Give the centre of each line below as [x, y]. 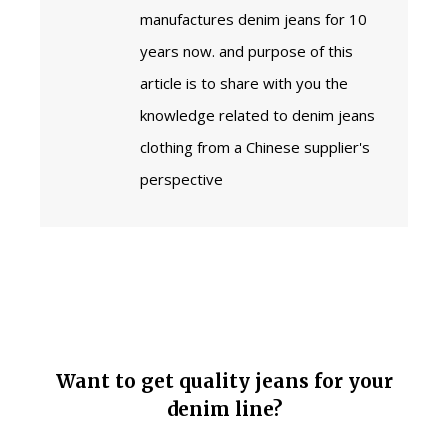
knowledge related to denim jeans [257, 115]
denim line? [224, 409]
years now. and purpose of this [246, 51]
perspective [181, 179]
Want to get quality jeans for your [224, 381]
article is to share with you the [244, 83]
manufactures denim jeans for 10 [253, 19]
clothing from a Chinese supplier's [255, 147]
